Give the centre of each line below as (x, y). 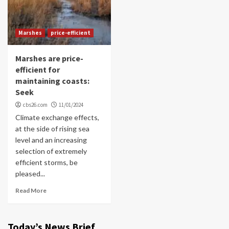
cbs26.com (35, 105)
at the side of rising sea (52, 128)
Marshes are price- (49, 58)
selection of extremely (51, 151)
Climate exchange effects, (57, 117)
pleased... (30, 173)
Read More (31, 190)
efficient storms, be (47, 162)
